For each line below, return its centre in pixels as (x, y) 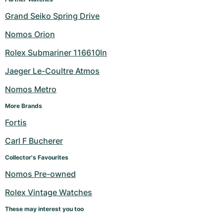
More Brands (24, 106)
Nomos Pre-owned (40, 174)
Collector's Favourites (37, 158)
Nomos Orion (30, 34)
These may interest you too (44, 209)
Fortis (16, 123)
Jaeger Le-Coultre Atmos (52, 71)
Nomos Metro (31, 89)
